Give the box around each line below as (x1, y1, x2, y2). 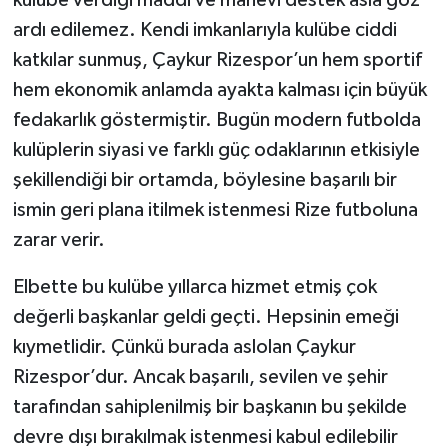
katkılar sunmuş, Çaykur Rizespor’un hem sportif (12, 50, 422, 71)
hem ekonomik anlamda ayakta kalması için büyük (12, 80, 427, 101)
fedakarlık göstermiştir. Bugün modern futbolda (12, 110, 421, 131)
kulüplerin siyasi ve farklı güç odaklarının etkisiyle (12, 140, 420, 161)
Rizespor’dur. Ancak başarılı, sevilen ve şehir (12, 367, 388, 388)
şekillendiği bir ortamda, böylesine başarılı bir (12, 170, 397, 191)
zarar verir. (12, 230, 105, 251)
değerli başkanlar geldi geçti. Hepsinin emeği (12, 307, 399, 328)
